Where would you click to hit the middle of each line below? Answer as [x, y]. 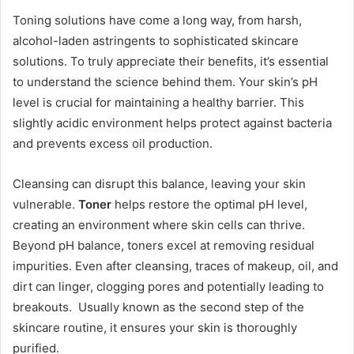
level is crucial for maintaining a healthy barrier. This [158, 103]
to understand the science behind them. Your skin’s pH [165, 82]
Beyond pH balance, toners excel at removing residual [164, 246]
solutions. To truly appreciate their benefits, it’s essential [171, 62]
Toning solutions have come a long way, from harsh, [157, 21]
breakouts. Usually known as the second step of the [158, 307]
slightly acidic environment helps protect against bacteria [172, 123]
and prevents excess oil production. [113, 144]
